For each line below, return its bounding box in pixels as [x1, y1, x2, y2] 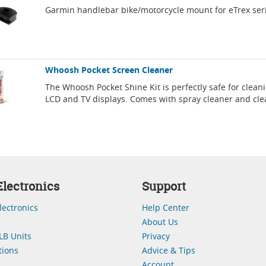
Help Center [142, 202, 189, 214]
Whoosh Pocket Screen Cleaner [45, 64, 173, 76]
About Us [142, 216, 178, 228]
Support [142, 178, 186, 195]
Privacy [142, 230, 170, 242]
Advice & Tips [142, 245, 195, 256]
